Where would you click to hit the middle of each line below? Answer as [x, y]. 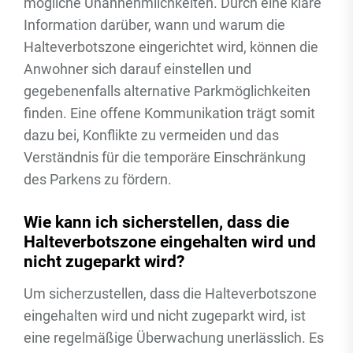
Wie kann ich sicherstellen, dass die [156, 222]
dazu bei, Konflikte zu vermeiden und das [151, 135]
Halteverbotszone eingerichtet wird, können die [171, 47]
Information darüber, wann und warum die [154, 25]
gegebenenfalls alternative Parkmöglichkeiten [167, 91]
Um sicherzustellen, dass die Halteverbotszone [170, 294]
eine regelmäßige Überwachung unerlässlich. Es [174, 338]
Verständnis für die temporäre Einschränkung [165, 157]
